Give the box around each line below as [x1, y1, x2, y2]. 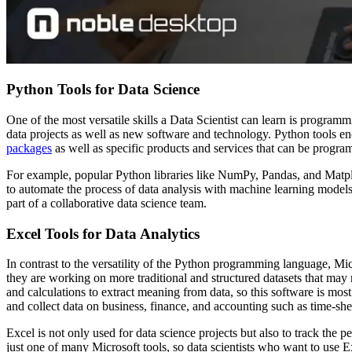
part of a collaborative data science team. [6, 196, 207, 210]
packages [6, 141, 52, 155]
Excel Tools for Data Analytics [6, 225, 200, 242]
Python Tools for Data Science [6, 81, 200, 98]
